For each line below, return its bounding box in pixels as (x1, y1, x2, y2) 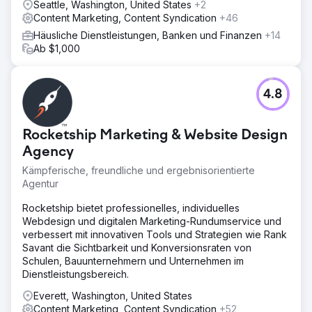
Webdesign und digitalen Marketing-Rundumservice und (22, 215, 281, 227)
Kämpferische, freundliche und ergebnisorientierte (22, 164, 255, 176)
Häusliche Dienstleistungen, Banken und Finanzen (33, 29, 265, 41)
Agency (22, 145, 74, 160)
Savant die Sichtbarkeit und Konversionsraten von (22, 242, 251, 253)
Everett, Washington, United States (33, 290, 192, 302)
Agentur (22, 178, 58, 189)
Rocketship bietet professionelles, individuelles (22, 202, 240, 214)
